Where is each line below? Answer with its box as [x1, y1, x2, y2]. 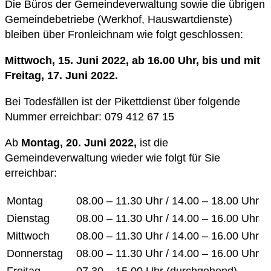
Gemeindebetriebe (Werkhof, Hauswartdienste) [5, 13, 232, 25]
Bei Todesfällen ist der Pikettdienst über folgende [5, 95, 240, 108]
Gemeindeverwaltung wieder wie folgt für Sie [5, 151, 220, 164]
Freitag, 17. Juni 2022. [5, 69, 118, 82]
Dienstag [7, 212, 50, 224]
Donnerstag [7, 247, 63, 260]
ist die [137, 136, 168, 149]
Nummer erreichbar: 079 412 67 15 [5, 110, 174, 123]
